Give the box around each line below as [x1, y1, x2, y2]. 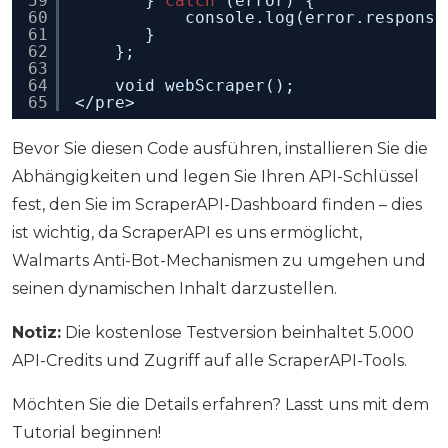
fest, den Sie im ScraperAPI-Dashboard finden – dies [12, 195, 422, 215]
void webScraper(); [115, 76, 295, 96]
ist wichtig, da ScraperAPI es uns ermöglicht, [12, 223, 362, 243]
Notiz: [12, 323, 61, 343]
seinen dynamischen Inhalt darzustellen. [12, 279, 337, 299]
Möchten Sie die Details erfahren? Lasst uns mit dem [12, 395, 429, 415]
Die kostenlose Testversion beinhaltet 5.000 [61, 323, 414, 343]
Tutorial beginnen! [12, 423, 161, 443]
